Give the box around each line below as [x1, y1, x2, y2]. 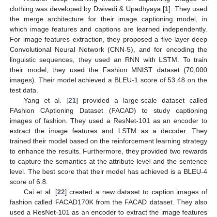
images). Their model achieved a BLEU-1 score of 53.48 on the [10, 76, 207, 84]
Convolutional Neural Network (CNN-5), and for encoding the [10, 46, 207, 54]
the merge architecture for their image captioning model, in [10, 15, 207, 23]
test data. [10, 86, 38, 94]
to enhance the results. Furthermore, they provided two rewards [10, 147, 207, 155]
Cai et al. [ [23, 188, 57, 196]
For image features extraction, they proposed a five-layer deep [10, 35, 207, 44]
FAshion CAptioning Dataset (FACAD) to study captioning [10, 107, 207, 115]
